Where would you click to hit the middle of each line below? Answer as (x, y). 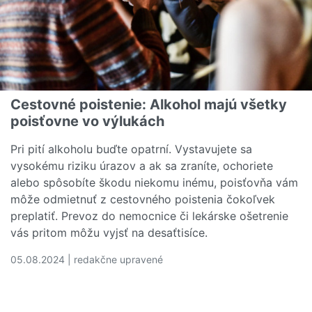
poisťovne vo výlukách (87, 121)
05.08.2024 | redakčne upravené (87, 259)
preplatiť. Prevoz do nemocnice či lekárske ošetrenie (149, 216)
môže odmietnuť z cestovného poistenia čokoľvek (143, 199)
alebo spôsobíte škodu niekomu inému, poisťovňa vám (154, 182)
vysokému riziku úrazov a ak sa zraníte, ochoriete (142, 165)
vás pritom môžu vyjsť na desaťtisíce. (109, 232)
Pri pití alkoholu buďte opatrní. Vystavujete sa (131, 149)
